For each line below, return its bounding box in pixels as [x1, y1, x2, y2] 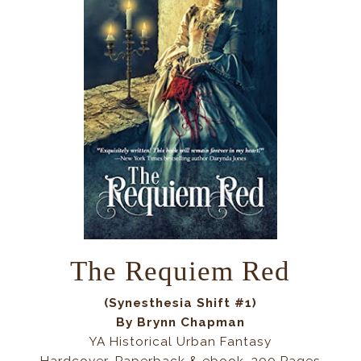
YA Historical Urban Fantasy [89, 334, 272, 350]
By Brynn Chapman [115, 315, 245, 330]
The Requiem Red [70, 255, 291, 287]
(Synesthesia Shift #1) [103, 296, 257, 311]
